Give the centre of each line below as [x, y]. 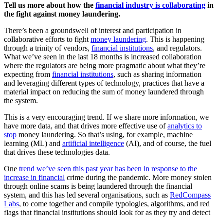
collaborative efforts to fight [47, 39]
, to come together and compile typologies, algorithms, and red [114, 204]
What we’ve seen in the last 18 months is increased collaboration [103, 57]
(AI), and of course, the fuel [168, 144]
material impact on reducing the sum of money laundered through [104, 92]
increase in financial [34, 178]
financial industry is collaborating [150, 5]
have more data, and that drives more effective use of [86, 126]
